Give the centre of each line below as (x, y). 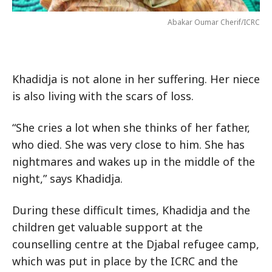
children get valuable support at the (107, 227)
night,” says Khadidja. (67, 179)
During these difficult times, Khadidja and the (131, 210)
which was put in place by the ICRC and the (125, 261)
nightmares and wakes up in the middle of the (134, 162)
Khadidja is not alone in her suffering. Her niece (136, 79)
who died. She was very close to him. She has (128, 145)
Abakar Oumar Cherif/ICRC (214, 22)
